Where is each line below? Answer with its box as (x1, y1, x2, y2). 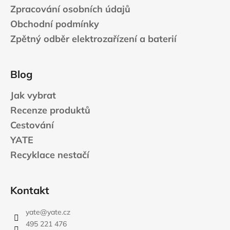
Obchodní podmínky (10, 17, 99, 30)
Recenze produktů (10, 104, 90, 116)
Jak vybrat (10, 89, 56, 101)
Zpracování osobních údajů (10, 3, 130, 15)
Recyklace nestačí (10, 148, 89, 161)
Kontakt (10, 183, 49, 197)
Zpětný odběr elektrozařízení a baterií (10, 32, 177, 45)
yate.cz (47, 207, 70, 217)
